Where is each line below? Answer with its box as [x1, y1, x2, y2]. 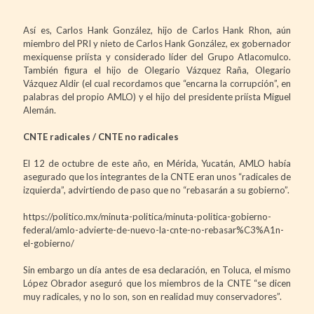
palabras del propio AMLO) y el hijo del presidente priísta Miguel [23, 90, 291, 102]
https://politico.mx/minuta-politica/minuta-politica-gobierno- [23, 210, 271, 222]
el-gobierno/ [23, 237, 74, 249]
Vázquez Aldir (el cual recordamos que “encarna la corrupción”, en [23, 77, 291, 89]
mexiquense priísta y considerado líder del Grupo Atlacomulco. [23, 50, 291, 62]
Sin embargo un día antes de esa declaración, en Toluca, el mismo [23, 264, 291, 275]
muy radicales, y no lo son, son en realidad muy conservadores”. [23, 290, 282, 302]
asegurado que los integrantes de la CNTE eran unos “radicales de [23, 170, 291, 182]
